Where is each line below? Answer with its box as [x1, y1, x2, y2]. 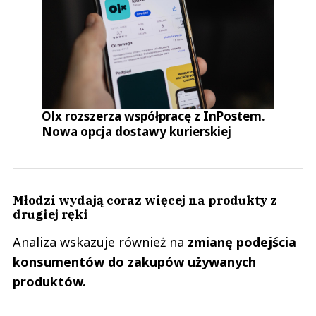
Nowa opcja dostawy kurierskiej [42, 123, 232, 140]
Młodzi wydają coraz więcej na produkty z [13, 192, 277, 209]
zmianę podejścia [184, 233, 296, 251]
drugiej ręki [13, 206, 88, 223]
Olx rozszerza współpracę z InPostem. [42, 108, 266, 125]
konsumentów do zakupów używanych [13, 253, 256, 271]
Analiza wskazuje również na [13, 233, 184, 251]
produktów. [13, 273, 86, 291]
